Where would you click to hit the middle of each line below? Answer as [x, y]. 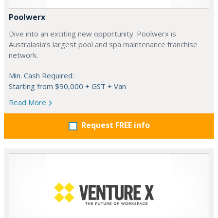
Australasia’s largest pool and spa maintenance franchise [103, 44]
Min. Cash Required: [41, 75]
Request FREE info [115, 125]
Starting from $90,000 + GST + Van [67, 86]
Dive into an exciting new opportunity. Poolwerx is [92, 34]
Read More [28, 102]
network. [23, 55]
